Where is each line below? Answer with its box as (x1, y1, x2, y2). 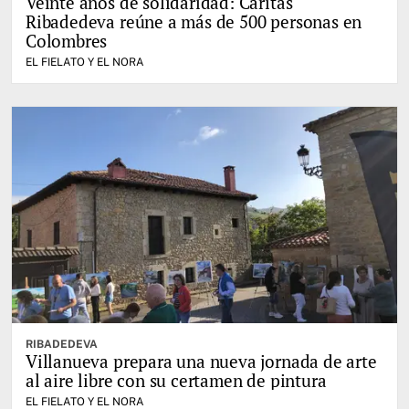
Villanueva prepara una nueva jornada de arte (26, 349, 377, 372)
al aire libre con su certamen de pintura (26, 368, 327, 392)
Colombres (26, 28, 108, 52)
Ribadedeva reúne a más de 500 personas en (26, 9, 362, 33)
